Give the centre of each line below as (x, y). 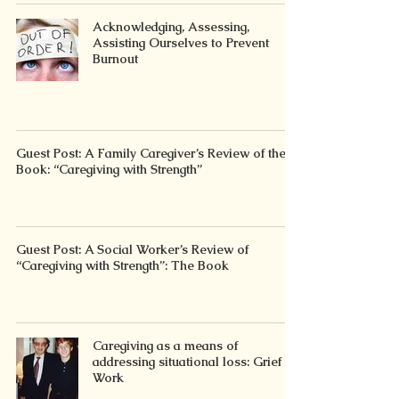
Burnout (115, 59)
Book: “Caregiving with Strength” (109, 169)
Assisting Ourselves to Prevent (181, 43)
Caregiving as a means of (165, 346)
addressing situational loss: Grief (187, 362)
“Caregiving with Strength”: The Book (122, 265)
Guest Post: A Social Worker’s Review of (132, 249)
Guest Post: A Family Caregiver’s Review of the (151, 153)
